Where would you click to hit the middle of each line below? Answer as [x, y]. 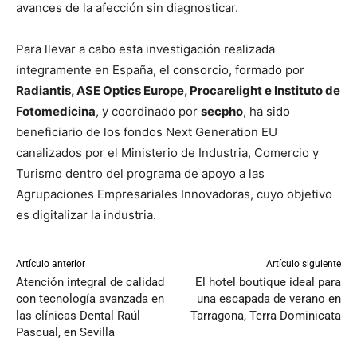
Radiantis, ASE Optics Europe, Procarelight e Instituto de [178, 90]
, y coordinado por [148, 111]
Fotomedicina [56, 111]
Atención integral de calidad [90, 282]
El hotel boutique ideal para [268, 282]
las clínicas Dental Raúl [78, 315]
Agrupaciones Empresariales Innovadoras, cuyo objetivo [174, 194]
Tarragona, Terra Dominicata [265, 315]
